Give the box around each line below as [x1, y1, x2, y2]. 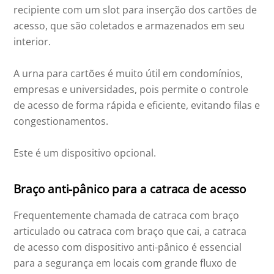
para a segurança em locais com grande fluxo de [13, 256, 237, 270]
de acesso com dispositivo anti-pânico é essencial [13, 240, 242, 254]
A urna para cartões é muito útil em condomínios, [13, 66, 243, 80]
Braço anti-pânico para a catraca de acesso [13, 180, 246, 196]
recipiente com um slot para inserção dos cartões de [13, 2, 257, 17]
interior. [13, 34, 51, 48]
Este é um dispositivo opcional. [13, 146, 157, 160]
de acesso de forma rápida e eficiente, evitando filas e [13, 98, 261, 112]
